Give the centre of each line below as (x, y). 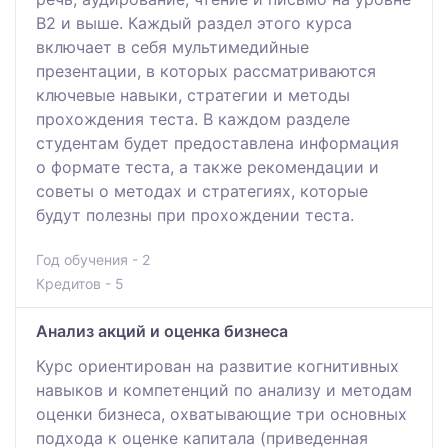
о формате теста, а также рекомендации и (207, 166)
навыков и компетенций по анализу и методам (224, 389)
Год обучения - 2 (93, 259)
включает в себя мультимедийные (172, 46)
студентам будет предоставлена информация (217, 142)
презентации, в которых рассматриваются (206, 70)
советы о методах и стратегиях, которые (202, 190)
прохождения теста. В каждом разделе (193, 118)
